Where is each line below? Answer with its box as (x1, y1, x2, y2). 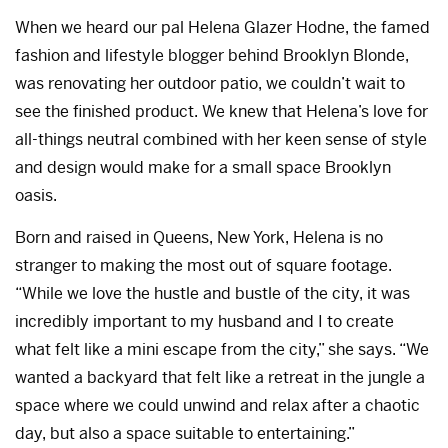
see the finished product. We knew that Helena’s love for (15, 100, 428, 122)
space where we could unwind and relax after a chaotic (15, 394, 420, 416)
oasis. (15, 184, 57, 206)
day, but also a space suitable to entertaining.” (15, 422, 355, 444)
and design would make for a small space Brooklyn (15, 156, 391, 178)
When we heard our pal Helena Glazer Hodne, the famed (15, 16, 430, 38)
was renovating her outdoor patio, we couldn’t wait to (15, 72, 405, 94)
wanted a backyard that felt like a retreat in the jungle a (15, 366, 425, 388)
